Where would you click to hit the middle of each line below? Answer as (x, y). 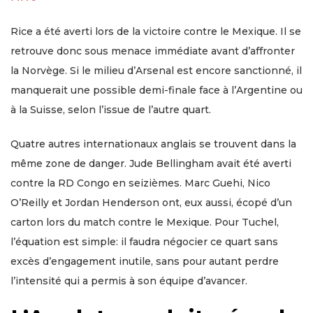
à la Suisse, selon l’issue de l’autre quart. (111, 110)
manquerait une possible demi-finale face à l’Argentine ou (156, 90)
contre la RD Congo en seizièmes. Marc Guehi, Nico (140, 183)
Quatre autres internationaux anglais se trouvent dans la (153, 144)
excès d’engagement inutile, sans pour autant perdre (145, 262)
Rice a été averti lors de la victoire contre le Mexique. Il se (156, 32)
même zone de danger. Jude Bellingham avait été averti (151, 164)
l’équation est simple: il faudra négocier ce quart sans (144, 242)
